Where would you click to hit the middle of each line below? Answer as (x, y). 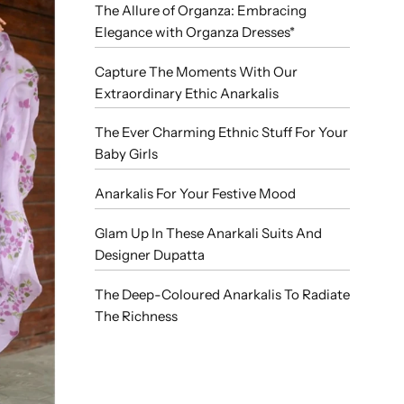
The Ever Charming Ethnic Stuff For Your (221, 133)
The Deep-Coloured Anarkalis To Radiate (222, 294)
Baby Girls (126, 154)
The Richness (136, 316)
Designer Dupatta (149, 254)
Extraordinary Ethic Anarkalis (186, 93)
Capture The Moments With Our (196, 71)
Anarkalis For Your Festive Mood (195, 194)
